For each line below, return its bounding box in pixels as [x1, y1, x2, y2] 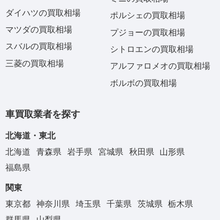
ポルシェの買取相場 [110, 11, 185, 21]
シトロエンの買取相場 [110, 45, 193, 55]
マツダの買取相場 [5, 25, 72, 35]
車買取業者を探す [5, 109, 80, 119]
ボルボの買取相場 [110, 78, 177, 88]
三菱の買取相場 [5, 58, 64, 68]
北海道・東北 [5, 131, 55, 141]
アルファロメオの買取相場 [110, 61, 210, 71]
